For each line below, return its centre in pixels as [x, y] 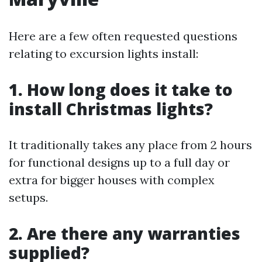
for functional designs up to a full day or [119, 163]
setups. [28, 198]
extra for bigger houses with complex [112, 180]
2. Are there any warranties [125, 234]
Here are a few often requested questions [123, 36]
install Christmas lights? [111, 109]
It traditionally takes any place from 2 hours [130, 145]
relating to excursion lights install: [104, 54]
